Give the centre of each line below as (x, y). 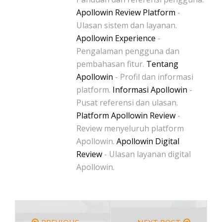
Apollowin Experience (116, 38)
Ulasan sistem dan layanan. (127, 25)
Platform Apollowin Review (126, 115)
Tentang (162, 64)
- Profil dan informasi (153, 77)
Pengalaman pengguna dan (128, 51)
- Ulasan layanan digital (146, 154)
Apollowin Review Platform (126, 12)
